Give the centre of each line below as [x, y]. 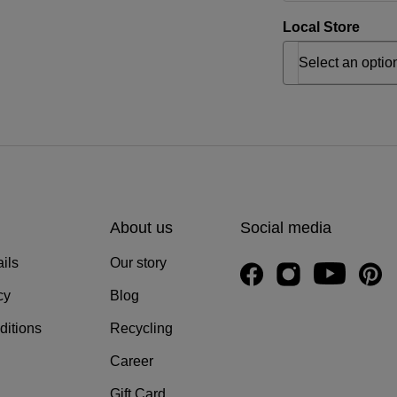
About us [141, 228]
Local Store [321, 27]
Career [131, 362]
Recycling [141, 329]
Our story [138, 263]
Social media [286, 228]
